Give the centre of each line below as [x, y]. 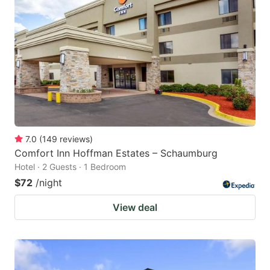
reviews [75, 139]
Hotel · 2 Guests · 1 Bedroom [70, 167]
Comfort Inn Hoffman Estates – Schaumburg [116, 153]
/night [49, 183]
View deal [135, 208]
